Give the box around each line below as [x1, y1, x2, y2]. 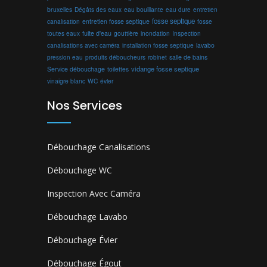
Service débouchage [47, 64, 105, 73]
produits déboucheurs [85, 52, 145, 61]
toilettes [107, 64, 129, 73]
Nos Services [47, 97, 122, 114]
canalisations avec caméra [47, 40, 120, 49]
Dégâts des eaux [74, 4, 122, 14]
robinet [148, 52, 167, 61]
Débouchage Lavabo [47, 210, 128, 222]
